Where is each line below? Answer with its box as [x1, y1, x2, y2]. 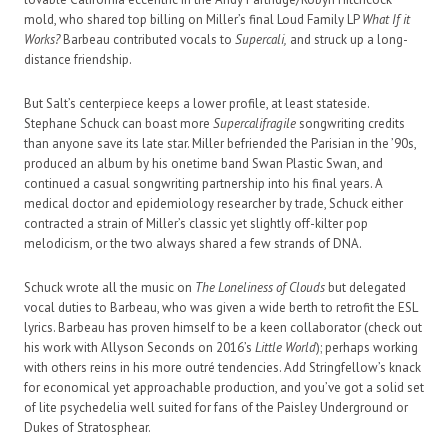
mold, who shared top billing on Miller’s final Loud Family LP [24, 11, 362, 29]
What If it [362, 11, 410, 29]
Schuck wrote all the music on [24, 279, 195, 297]
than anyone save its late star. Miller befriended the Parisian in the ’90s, [24, 135, 416, 153]
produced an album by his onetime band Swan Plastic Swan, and [24, 155, 383, 173]
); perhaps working [316, 339, 418, 357]
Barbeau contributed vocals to [60, 31, 235, 49]
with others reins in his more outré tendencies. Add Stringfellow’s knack [24, 359, 421, 377]
